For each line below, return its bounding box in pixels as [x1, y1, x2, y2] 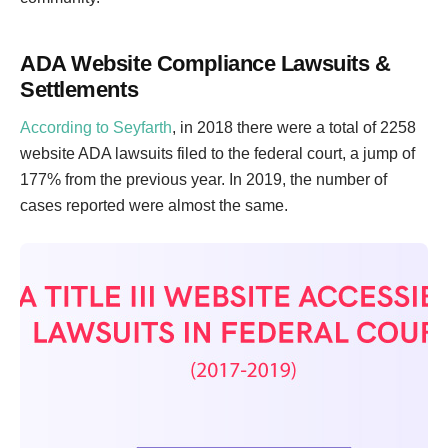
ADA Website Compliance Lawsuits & [20, 51, 391, 76]
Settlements [20, 77, 139, 102]
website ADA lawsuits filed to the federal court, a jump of [20, 145, 415, 162]
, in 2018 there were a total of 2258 [172, 119, 416, 136]
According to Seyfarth [20, 119, 172, 136]
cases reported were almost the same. [20, 197, 288, 214]
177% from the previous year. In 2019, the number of [20, 171, 387, 188]
